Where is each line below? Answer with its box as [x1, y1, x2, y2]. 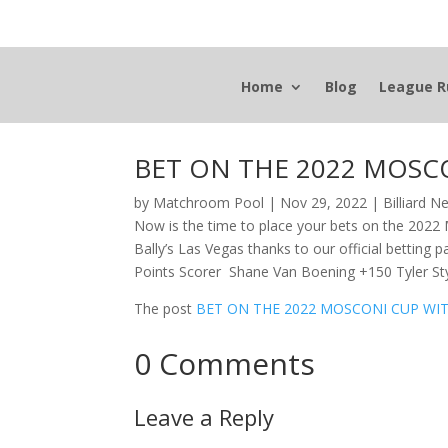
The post [134, 298, 197, 318]
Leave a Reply [134, 402, 275, 433]
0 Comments [134, 343, 316, 385]
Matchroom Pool [153, 192, 265, 212]
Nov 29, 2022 [280, 192, 368, 212]
